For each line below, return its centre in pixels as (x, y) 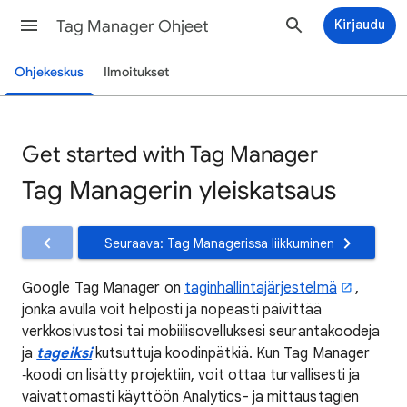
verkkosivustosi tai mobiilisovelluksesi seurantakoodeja (201, 332)
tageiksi (64, 353)
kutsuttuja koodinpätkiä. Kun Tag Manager (231, 353)
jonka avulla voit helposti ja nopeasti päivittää (172, 310)
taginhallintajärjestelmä (260, 288)
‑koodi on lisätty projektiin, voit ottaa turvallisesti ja (191, 375)
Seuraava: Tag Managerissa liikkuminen (219, 243)
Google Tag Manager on (103, 288)
